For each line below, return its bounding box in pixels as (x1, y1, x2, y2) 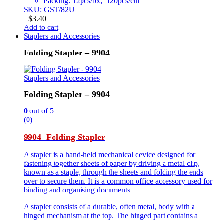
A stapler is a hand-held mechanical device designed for (24, 150, 195, 159)
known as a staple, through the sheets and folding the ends (24, 167, 203, 176)
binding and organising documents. (24, 185, 132, 194)
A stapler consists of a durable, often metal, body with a (24, 202, 195, 211)
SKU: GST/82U (24, 5, 75, 14)
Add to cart (24, 23, 58, 32)
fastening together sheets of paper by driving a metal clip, (24, 159, 200, 167)
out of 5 (27, 106, 54, 115)
